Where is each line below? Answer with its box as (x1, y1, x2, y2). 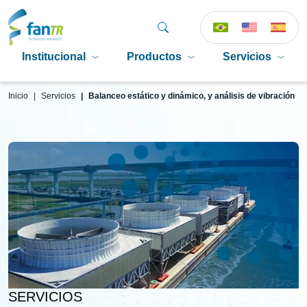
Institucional (22, 51, 86, 62)
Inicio (8, 91, 28, 101)
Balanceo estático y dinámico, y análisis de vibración (88, 91, 295, 101)
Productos (127, 51, 182, 62)
